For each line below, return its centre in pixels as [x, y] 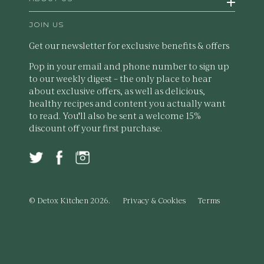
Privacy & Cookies [154, 200]
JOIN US [47, 25]
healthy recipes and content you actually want [127, 103]
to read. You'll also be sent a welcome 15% [115, 115]
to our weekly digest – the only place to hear [120, 78]
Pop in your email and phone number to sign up [129, 66]
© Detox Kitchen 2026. [70, 200]
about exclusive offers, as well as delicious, [117, 91]
